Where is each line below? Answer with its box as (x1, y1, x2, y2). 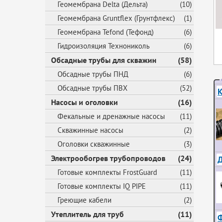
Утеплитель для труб (51, 209, 124, 219)
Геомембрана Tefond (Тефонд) (57, 27, 154, 37)
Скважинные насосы (57, 125, 123, 135)
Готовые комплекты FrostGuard (57, 167, 157, 177)
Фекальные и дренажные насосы (57, 111, 165, 121)
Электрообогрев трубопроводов (51, 153, 166, 163)
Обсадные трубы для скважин (51, 55, 157, 65)
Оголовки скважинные (57, 139, 130, 149)
